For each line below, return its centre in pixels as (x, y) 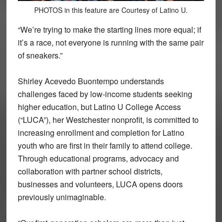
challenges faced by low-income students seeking (105, 94)
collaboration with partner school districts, (90, 171)
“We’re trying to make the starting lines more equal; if (109, 30)
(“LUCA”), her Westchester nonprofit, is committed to (108, 120)
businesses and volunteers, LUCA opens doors (100, 184)
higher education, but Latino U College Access (99, 107)
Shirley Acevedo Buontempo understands (91, 81)
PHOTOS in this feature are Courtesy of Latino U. (111, 10)
